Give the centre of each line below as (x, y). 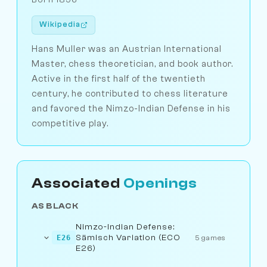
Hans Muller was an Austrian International (127, 49)
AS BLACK (55, 206)
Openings (160, 183)
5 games (211, 237)
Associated (77, 183)
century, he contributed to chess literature (130, 93)
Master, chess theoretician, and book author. (132, 63)
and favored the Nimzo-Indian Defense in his (131, 108)
